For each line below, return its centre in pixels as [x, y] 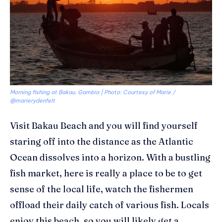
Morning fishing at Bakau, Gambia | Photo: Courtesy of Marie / [93, 92]
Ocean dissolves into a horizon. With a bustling [110, 158]
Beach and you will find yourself [128, 126]
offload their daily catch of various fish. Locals [110, 205]
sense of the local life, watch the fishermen [102, 189]
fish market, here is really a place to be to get [106, 173]
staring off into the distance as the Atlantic [102, 142]
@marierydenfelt [32, 101]
